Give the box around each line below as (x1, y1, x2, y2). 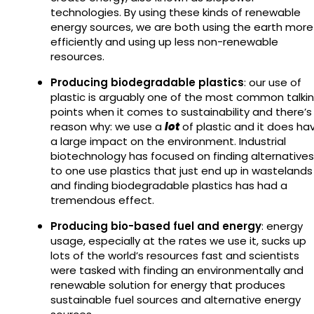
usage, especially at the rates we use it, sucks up (50, 233, 306, 248)
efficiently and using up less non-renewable (50, 34, 278, 49)
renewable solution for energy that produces (50, 277, 285, 292)
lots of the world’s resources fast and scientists (50, 247, 299, 263)
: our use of (244, 74, 301, 90)
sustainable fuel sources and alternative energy (50, 292, 301, 307)
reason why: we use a (50, 118, 165, 134)
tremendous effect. (50, 192, 157, 207)
